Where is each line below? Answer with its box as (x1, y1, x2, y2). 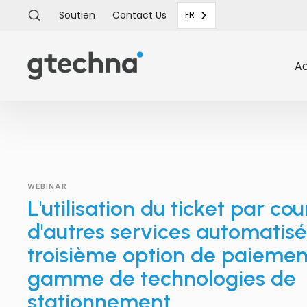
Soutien (58, 8, 95, 22)
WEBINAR (27, 181, 67, 191)
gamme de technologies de (27, 265, 296, 291)
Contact (112, 8, 156, 22)
